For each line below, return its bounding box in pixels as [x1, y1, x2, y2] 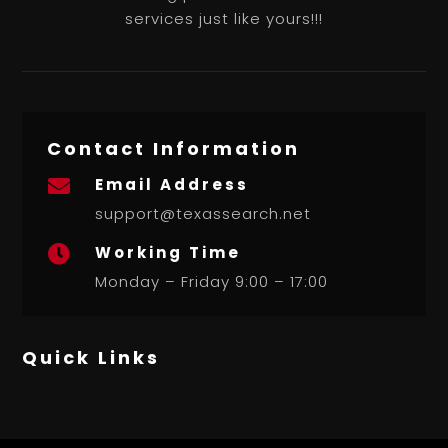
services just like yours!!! [125, 8, 323, 30]
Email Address [94, 174, 249, 196]
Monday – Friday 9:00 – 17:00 [94, 271, 328, 293]
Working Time [94, 242, 241, 264]
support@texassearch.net [94, 203, 311, 225]
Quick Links [22, 345, 161, 371]
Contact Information [47, 136, 301, 162]
